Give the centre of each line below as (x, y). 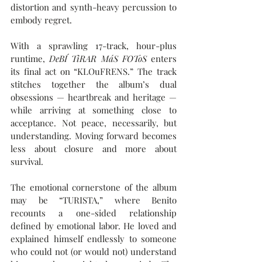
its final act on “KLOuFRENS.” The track (94, 71)
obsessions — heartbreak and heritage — (94, 97)
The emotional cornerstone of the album (94, 187)
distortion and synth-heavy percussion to (94, 7)
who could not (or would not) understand (94, 251)
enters (162, 58)
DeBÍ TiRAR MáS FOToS (98, 58)
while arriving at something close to (94, 110)
